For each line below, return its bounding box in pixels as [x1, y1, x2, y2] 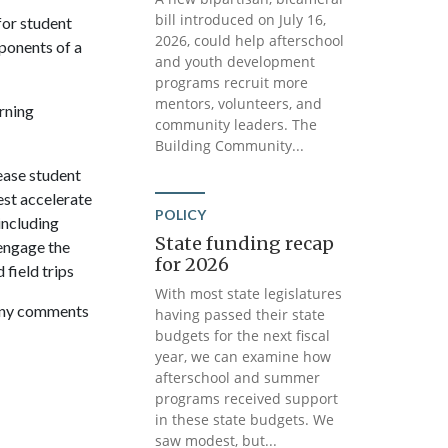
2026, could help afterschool [155, 31, 345, 50]
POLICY [155, 206, 207, 223]
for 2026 [155, 253, 230, 276]
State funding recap [155, 232, 335, 255]
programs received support [155, 389, 339, 408]
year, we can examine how [155, 347, 332, 366]
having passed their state [155, 305, 326, 324]
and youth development [155, 52, 316, 71]
